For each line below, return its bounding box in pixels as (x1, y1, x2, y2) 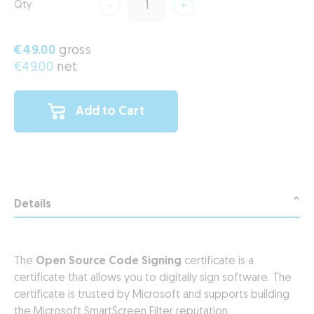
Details (14, 199, 51, 210)
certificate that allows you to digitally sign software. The (14, 273, 292, 284)
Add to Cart (76, 104, 144, 118)
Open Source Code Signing (36, 256, 184, 267)
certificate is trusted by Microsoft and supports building (14, 289, 289, 301)
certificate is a (184, 256, 254, 267)
